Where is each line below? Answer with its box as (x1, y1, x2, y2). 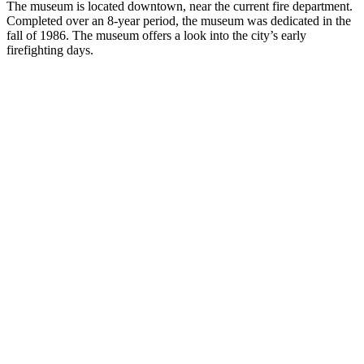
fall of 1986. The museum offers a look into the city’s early (6, 28, 306, 42)
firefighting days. (6, 42, 93, 57)
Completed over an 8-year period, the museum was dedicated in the (6, 13, 351, 28)
